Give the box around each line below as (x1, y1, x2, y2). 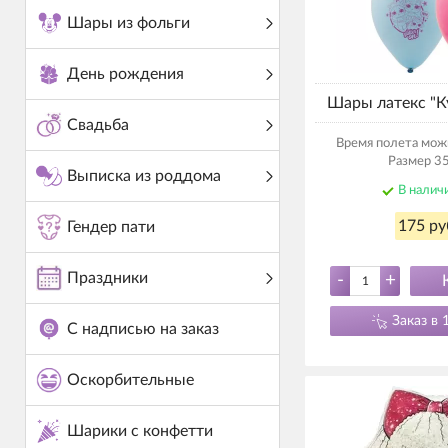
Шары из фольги (66, 15, 190, 31)
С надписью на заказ (66, 321, 219, 337)
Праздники (66, 270, 148, 286)
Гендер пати (66, 219, 155, 235)
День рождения (66, 66, 184, 82)
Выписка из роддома (66, 168, 221, 184)
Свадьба (66, 117, 129, 133)
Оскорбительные (66, 372, 194, 388)
